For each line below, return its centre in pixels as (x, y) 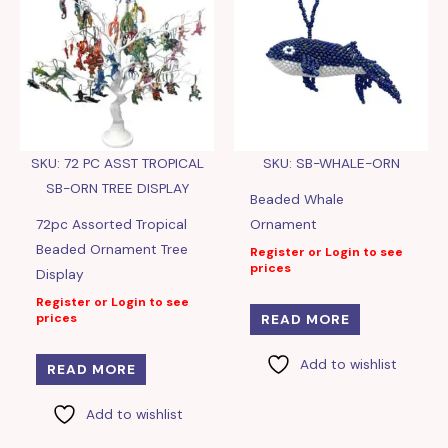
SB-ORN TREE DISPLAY (117, 187)
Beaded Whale (297, 198)
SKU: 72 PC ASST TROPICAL (117, 162)
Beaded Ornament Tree (112, 248)
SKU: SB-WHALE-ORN (331, 162)
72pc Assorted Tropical (112, 223)
